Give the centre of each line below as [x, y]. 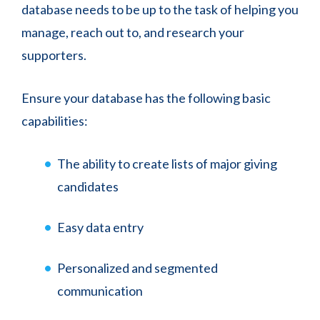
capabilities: [55, 120]
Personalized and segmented [137, 267]
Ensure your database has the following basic [146, 97]
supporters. [55, 55]
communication [101, 290]
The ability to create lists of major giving [167, 163]
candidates [88, 186]
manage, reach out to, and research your [133, 32]
